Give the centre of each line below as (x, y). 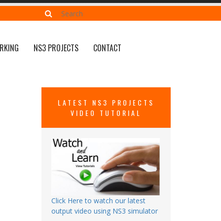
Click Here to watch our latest (98, 200)
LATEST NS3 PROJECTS (106, 102)
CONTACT (107, 48)
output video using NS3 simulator (104, 211)
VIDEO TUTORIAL (106, 113)
